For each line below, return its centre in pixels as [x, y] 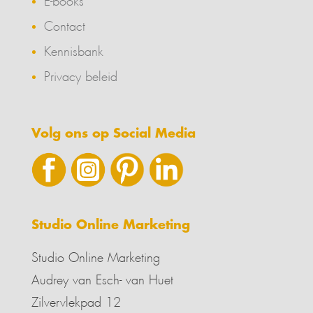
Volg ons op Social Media [113, 133]
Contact [64, 24]
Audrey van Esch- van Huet [102, 277]
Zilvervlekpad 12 [76, 300]
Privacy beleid [80, 74]
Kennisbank [73, 49]
